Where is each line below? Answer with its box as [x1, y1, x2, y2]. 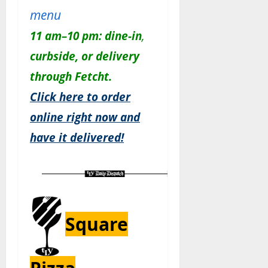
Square [65, 212, 128, 237]
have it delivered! [30, 130, 124, 145]
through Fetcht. [30, 69, 112, 84]
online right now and [30, 109, 140, 125]
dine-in [105, 28, 142, 44]
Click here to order [30, 89, 130, 105]
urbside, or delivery [35, 48, 139, 64]
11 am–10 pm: [30, 28, 102, 44]
